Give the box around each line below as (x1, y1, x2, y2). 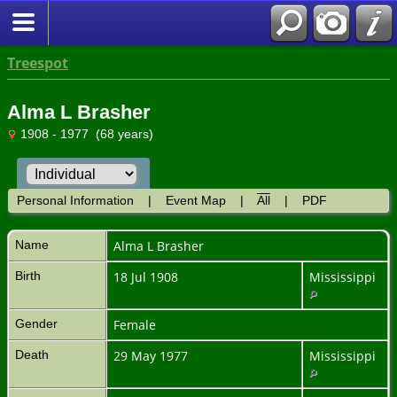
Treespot (7, 53, 68, 73)
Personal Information (16, 192, 134, 207)
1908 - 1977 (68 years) (17, 127, 153, 141)
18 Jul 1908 (113, 268, 182, 285)
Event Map (165, 192, 226, 207)
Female (113, 315, 156, 333)
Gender (15, 315, 58, 331)
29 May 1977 (113, 346, 191, 364)
